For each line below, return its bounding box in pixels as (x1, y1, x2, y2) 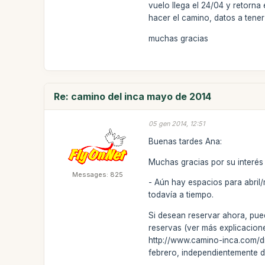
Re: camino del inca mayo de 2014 (54, 90, 212, 102)
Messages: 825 (72, 170, 124, 179)
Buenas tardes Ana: (148, 137, 222, 146)
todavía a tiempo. (148, 190, 214, 199)
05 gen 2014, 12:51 (148, 119, 205, 128)
